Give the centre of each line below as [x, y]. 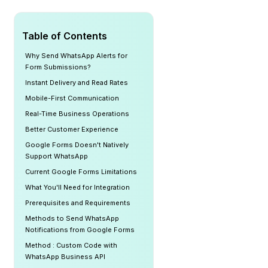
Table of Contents [65, 36]
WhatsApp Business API [65, 257]
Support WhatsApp [57, 156]
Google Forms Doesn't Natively [77, 145]
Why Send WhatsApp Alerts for [76, 56]
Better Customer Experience [72, 129]
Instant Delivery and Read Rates [77, 83]
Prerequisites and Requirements [78, 203]
